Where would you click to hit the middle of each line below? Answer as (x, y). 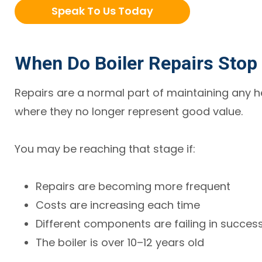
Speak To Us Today (103, 11)
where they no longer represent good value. (129, 111)
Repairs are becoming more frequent (133, 186)
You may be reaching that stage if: (105, 149)
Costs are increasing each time (118, 205)
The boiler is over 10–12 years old (120, 242)
